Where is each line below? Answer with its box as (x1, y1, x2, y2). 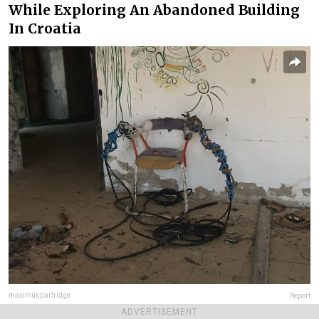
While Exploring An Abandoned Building (9, 1, 300, 19)
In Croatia (9, 20, 81, 38)
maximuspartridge (9, 291, 70, 300)
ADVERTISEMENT (121, 307, 198, 317)
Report (290, 292, 310, 300)
